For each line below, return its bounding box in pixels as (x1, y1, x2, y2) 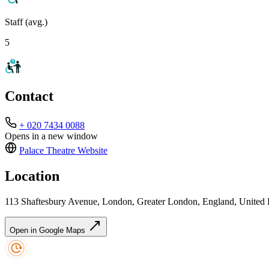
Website (75, 145, 107, 156)
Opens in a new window (5, 131, 98, 142)
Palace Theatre (19, 145, 75, 156)
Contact (5, 88, 53, 104)
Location (5, 168, 59, 184)
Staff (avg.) (5, 16, 47, 27)
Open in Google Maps (10, 226, 88, 235)
